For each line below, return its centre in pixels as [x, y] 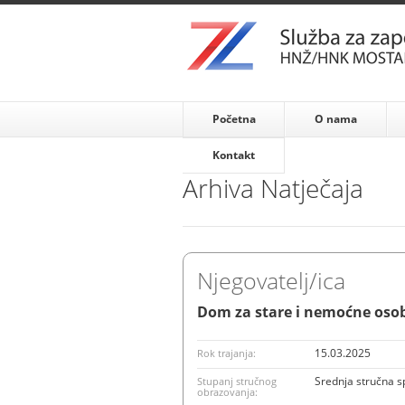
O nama [335, 119]
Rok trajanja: [226, 353]
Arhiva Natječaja [273, 188]
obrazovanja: [227, 391]
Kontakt [233, 155]
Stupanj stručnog [237, 381]
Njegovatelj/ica [271, 280]
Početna [234, 119]
